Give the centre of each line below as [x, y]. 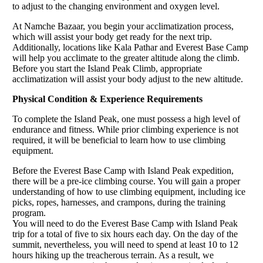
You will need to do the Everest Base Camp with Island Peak [125, 223]
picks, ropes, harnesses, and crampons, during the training [119, 202]
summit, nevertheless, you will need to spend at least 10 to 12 [125, 244]
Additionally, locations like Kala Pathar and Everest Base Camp [130, 47]
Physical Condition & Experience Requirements [107, 99]
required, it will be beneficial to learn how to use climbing [119, 140]
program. [29, 213]
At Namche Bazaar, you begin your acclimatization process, [123, 26]
